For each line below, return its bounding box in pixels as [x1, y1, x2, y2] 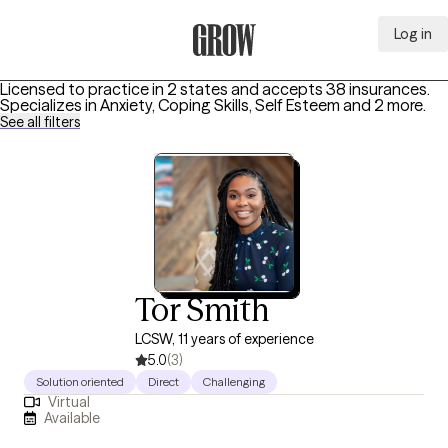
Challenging [203, 374, 265, 389]
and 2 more [343, 95, 423, 115]
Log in [394, 25, 432, 43]
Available [44, 408, 101, 427]
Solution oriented [36, 374, 124, 389]
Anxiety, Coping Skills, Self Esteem [100, 95, 340, 115]
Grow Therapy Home [191, 57, 340, 77]
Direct [148, 374, 179, 389]
